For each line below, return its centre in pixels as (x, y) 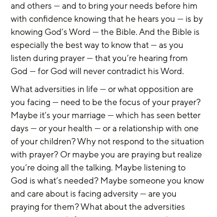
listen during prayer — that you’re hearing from (101, 58)
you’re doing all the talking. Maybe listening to (99, 168)
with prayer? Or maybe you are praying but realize (108, 155)
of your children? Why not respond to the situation (108, 141)
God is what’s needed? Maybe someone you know (108, 181)
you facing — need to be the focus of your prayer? (107, 102)
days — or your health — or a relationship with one (106, 128)
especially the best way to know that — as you (98, 45)
